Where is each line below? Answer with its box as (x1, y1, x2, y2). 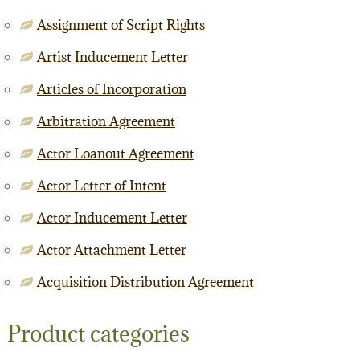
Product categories (6, 319, 190, 348)
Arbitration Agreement (36, 112, 175, 130)
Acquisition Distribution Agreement (36, 273, 254, 291)
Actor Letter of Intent (36, 177, 166, 194)
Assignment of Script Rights (36, 16, 205, 34)
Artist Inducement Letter (36, 48, 188, 66)
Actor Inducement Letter (36, 209, 187, 227)
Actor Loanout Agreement (36, 145, 194, 162)
